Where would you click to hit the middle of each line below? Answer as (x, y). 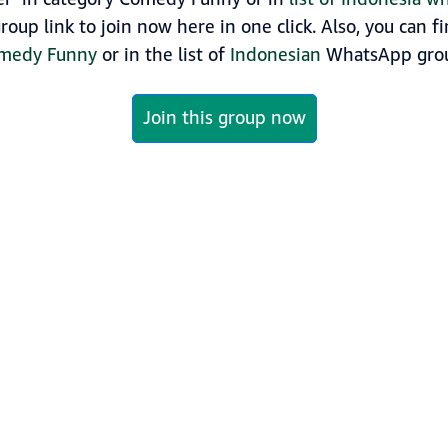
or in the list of (163, 55)
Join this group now (224, 118)
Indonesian (275, 55)
